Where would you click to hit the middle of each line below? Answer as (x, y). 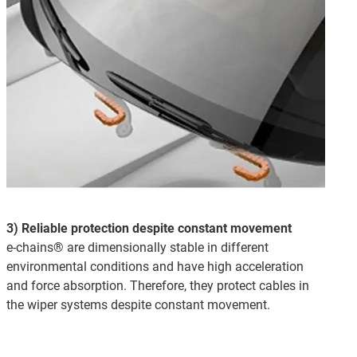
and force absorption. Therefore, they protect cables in (158, 285)
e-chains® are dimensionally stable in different (137, 247)
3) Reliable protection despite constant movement (149, 228)
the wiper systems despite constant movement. (138, 304)
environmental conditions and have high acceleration (155, 266)
